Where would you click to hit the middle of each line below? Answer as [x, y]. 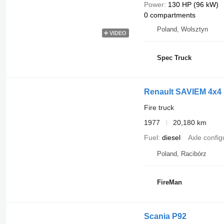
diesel [171, 137]
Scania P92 [165, 216]
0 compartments [169, 15]
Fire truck [159, 107]
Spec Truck [174, 58]
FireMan [169, 182]
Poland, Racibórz [181, 153]
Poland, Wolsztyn [182, 29]
